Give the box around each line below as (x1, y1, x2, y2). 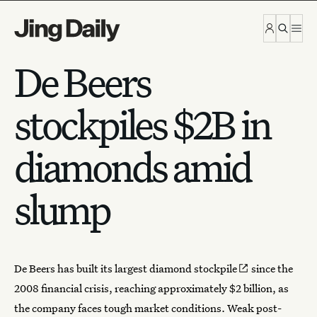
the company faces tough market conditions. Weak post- (14, 301, 282, 315)
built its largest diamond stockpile (76, 261, 237, 275)
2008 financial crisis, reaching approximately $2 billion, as (14, 281, 289, 295)
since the (248, 261, 293, 275)
